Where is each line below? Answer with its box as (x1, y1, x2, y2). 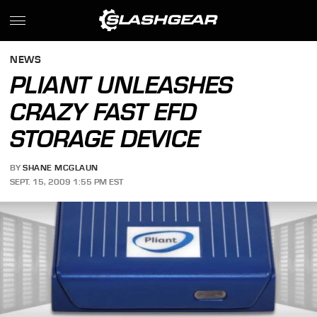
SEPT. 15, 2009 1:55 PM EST (10, 176, 124, 187)
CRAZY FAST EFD (10, 98, 197, 126)
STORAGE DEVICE (10, 125, 201, 153)
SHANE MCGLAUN (23, 163, 98, 173)
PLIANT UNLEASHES (10, 71, 234, 99)
